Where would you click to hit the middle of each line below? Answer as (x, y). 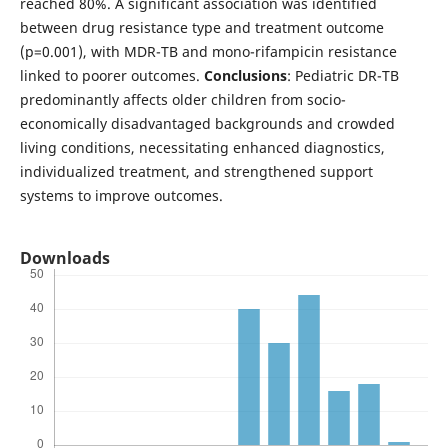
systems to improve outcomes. (121, 195)
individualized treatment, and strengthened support (196, 171)
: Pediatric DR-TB (342, 75)
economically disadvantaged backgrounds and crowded (207, 123)
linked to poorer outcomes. (111, 75)
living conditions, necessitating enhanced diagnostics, (202, 147)
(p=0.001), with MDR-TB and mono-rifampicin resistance (208, 51)
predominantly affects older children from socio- (182, 99)
